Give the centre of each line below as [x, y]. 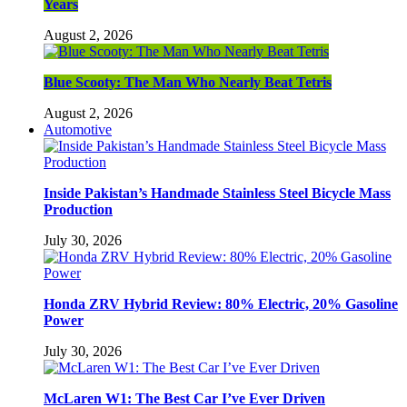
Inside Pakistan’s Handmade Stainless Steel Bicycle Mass [217, 193]
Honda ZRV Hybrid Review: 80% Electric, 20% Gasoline [221, 303]
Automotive [78, 129]
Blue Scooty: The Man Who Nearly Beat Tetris [188, 82]
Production [78, 209]
